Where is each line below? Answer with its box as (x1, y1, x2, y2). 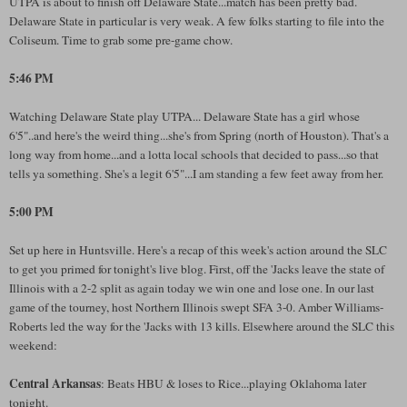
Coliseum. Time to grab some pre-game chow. (9, 31, 233, 48)
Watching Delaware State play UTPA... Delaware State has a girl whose (9, 107, 360, 124)
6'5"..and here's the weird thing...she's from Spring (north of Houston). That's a (9, 126, 389, 144)
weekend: (9, 336, 57, 353)
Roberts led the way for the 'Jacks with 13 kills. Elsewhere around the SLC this (9, 317, 394, 334)
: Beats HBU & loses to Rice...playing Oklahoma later (101, 374, 366, 392)
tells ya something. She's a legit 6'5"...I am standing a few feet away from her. (9, 164, 383, 182)
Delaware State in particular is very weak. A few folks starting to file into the (9, 12, 384, 29)
